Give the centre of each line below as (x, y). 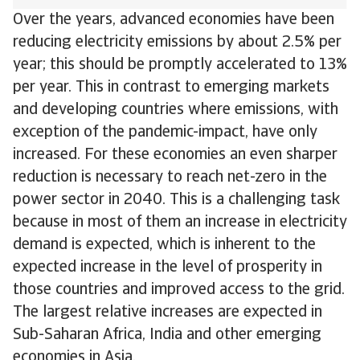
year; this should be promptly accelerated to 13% (180, 65)
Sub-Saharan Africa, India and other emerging (167, 335)
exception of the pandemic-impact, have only (165, 133)
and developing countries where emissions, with (176, 110)
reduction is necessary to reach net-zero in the (170, 178)
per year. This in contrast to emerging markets (171, 88)
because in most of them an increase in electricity (180, 223)
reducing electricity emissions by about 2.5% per (177, 43)
